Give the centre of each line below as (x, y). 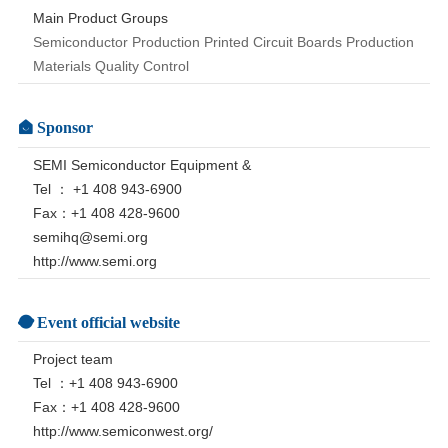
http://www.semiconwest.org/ (122, 431)
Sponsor (64, 127)
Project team (72, 359)
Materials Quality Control (110, 66)
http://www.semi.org (94, 260)
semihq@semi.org (90, 236)
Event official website (108, 321)
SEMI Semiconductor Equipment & (141, 164)
